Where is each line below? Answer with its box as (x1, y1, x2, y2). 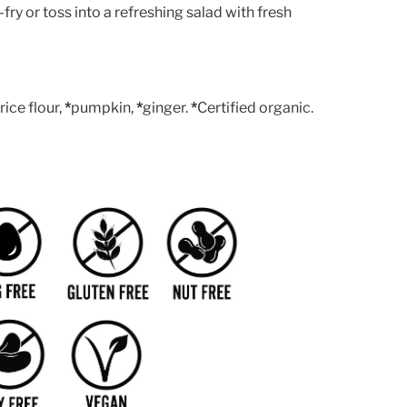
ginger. (142, 99, 191, 116)
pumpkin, (70, 99, 134, 116)
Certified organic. (196, 99, 313, 116)
